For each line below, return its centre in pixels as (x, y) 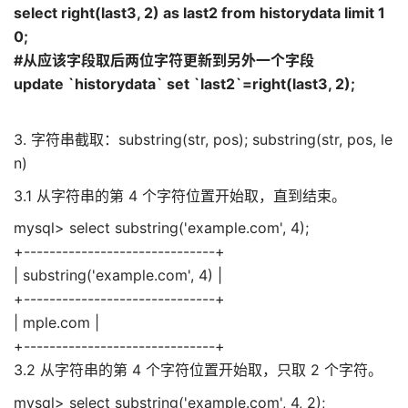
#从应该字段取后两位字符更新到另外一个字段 (164, 60)
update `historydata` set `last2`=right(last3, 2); (184, 83)
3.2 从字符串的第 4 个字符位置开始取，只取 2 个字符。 (198, 370)
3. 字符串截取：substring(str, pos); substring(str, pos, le (203, 140)
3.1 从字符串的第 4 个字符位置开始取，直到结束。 (180, 195)
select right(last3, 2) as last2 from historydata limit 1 (199, 12)
